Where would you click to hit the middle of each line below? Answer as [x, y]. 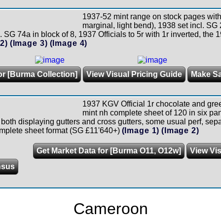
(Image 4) [69, 43]
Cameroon [110, 209]
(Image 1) [141, 130]
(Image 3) [29, 43]
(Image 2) [180, 130]
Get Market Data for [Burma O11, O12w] [109, 150]
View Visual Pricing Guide [134, 74]
